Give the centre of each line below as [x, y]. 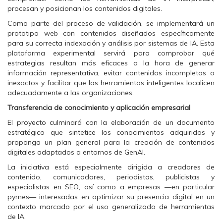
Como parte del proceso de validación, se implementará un [111, 23]
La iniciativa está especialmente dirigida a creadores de [111, 167]
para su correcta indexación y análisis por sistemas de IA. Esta [111, 43]
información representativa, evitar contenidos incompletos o [111, 73]
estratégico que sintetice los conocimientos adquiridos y [111, 132]
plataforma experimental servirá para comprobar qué [111, 53]
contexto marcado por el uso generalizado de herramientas [111, 207]
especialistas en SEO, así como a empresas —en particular [111, 187]
